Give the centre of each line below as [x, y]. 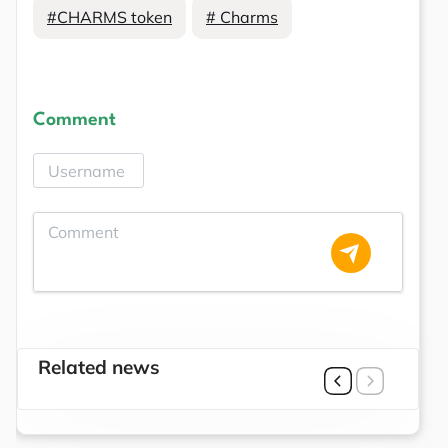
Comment [74, 120]
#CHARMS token [109, 17]
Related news [99, 367]
